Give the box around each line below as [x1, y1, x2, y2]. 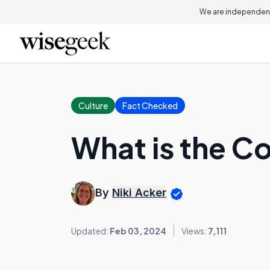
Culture [78, 100, 108, 111]
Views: [181, 225, 208, 236]
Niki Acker [112, 186, 166, 199]
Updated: [71, 225, 110, 236]
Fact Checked [122, 100, 178, 111]
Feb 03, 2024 [110, 225, 166, 236]
